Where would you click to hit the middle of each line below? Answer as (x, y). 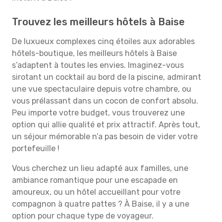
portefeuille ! (36, 148)
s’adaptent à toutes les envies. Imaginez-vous (98, 65)
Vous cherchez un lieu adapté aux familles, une (100, 168)
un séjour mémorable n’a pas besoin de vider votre (105, 137)
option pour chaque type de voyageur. (83, 216)
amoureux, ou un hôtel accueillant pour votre (96, 192)
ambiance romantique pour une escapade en (95, 180)
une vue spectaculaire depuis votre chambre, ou (102, 89)
